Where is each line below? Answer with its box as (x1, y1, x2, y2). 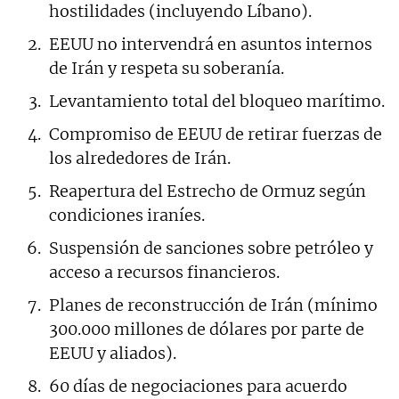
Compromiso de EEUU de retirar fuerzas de (49, 123, 382, 144)
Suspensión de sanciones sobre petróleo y (49, 237, 373, 258)
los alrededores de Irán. (49, 147, 231, 168)
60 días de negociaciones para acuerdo (49, 375, 347, 396)
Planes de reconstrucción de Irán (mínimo (49, 294, 378, 315)
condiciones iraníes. (49, 204, 205, 225)
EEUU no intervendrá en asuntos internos (49, 33, 372, 54)
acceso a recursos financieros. (49, 261, 280, 282)
